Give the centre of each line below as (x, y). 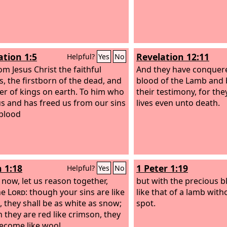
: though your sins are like (75, 192)
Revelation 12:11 (173, 57)
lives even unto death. (178, 103)
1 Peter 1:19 (162, 168)
